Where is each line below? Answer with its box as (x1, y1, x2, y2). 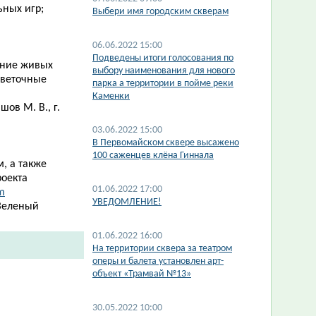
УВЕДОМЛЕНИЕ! (92, 197, 162, 207)
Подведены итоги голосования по (92, 53, 233, 63)
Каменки (92, 91, 130, 102)
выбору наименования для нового (92, 66, 235, 76)
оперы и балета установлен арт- (92, 256, 224, 267)
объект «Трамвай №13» (92, 269, 191, 279)
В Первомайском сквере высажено (92, 138, 239, 148)
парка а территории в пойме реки (92, 78, 233, 89)
